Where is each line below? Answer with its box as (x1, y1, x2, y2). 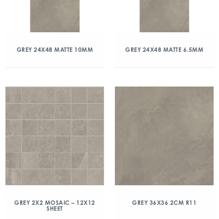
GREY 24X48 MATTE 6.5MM (125, 46, 203, 53)
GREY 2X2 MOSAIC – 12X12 (14, 199, 95, 206)
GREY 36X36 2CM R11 (132, 199, 197, 206)
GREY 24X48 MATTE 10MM (16, 46, 93, 53)
